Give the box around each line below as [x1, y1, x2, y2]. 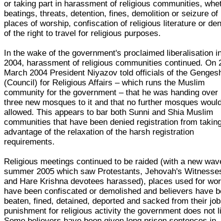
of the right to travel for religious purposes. [4, 28, 161, 38]
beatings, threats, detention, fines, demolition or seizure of [4, 8, 219, 18]
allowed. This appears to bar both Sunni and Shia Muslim [4, 107, 214, 117]
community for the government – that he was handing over [4, 87, 219, 97]
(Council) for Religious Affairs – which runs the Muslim [4, 77, 205, 87]
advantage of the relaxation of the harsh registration [4, 127, 194, 137]
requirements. [4, 137, 55, 147]
